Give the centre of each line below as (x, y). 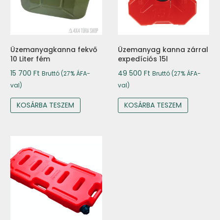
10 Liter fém (30, 59)
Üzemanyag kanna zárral (163, 50)
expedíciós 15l (143, 59)
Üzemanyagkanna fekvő (54, 50)
